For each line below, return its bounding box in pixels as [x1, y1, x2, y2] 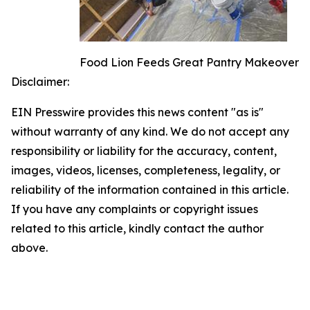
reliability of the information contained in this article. [11, 183, 289, 197]
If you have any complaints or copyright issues [11, 202, 258, 216]
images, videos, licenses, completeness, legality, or [11, 163, 280, 177]
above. [11, 241, 48, 255]
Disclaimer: [11, 75, 69, 89]
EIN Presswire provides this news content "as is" [11, 105, 264, 119]
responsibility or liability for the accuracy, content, [11, 144, 277, 158]
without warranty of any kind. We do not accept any [11, 125, 289, 138]
